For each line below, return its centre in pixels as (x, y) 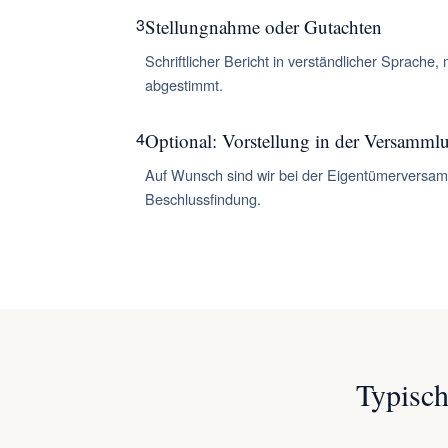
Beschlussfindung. (203, 198)
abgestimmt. (184, 84)
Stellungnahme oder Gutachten (263, 26)
